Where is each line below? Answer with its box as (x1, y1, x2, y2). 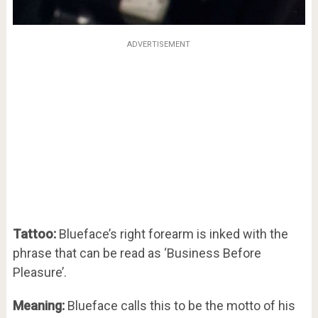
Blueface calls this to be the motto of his (64, 298, 295, 314)
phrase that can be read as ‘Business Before (12, 246, 261, 261)
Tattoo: (12, 226, 56, 242)
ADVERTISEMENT (127, 40, 191, 50)
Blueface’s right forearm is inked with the (55, 226, 288, 242)
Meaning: (12, 298, 65, 314)
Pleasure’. (12, 265, 67, 280)
